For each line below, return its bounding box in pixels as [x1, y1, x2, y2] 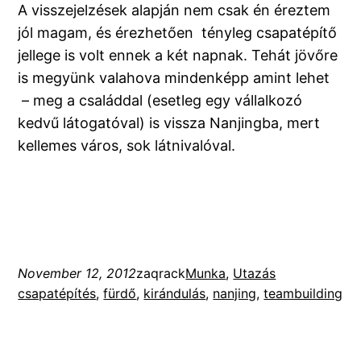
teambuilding [263, 285, 343, 302]
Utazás [233, 265, 276, 282]
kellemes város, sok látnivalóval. [18, 137, 236, 155]
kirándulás [143, 285, 206, 302]
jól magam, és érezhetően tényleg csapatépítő [18, 24, 338, 42]
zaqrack [136, 265, 186, 282]
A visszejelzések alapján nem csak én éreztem [18, 2, 331, 19]
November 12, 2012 [18, 265, 137, 282]
